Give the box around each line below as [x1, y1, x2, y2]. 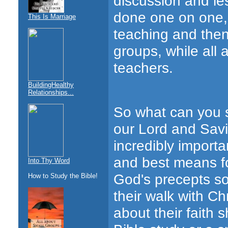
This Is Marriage [28, 13, 76, 20]
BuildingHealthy [28, 81, 74, 89]
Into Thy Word [28, 157, 70, 164]
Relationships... [28, 89, 74, 96]
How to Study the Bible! [28, 172, 98, 180]
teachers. [113, 59, 173, 76]
